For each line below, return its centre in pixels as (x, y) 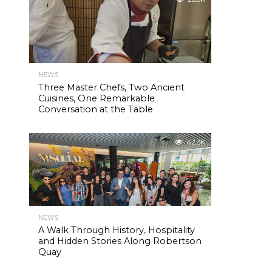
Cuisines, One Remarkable (97, 98)
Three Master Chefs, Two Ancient (111, 87)
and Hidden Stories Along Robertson (120, 241)
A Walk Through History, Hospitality (117, 230)
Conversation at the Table (96, 109)
